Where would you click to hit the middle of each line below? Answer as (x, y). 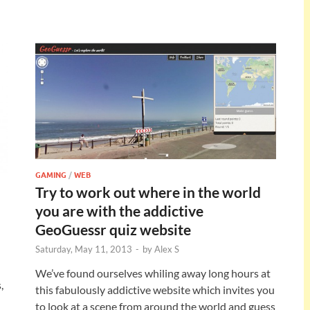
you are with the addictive (119, 210)
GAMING (51, 174)
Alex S (167, 249)
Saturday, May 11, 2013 (84, 249)
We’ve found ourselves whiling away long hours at (153, 273)
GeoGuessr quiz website (113, 229)
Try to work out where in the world (148, 192)
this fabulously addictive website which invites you (155, 289)
